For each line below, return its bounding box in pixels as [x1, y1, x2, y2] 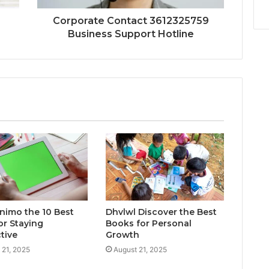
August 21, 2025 [113, 244, 167, 254]
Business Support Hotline [67, 28, 194, 40]
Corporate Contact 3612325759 [52, 15, 209, 27]
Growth [105, 229, 139, 240]
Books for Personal [105, 217, 192, 229]
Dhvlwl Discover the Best [105, 206, 217, 217]
